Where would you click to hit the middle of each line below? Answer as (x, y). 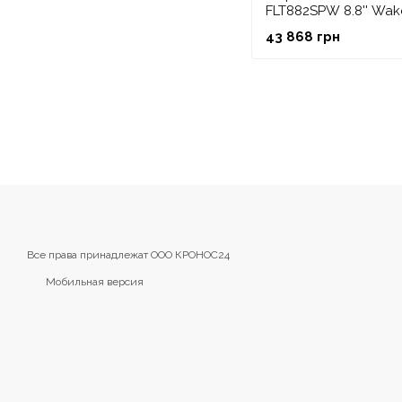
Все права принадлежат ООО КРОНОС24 (128, 255)
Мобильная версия (93, 282)
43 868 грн (303, 37)
